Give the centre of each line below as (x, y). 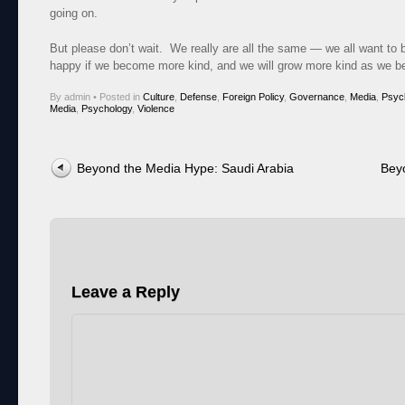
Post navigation (90, 165)
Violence (156, 109)
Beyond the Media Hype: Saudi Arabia (185, 169)
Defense (198, 97)
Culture (159, 97)
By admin (71, 97)
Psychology (107, 109)
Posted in (121, 97)
